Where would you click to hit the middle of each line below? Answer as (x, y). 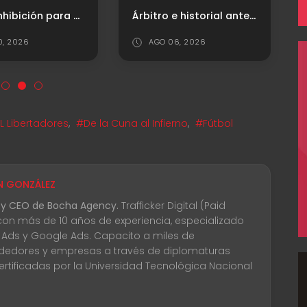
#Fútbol (214, 124)
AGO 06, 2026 (177, 42)
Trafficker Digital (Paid (172, 206)
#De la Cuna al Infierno (132, 124)
